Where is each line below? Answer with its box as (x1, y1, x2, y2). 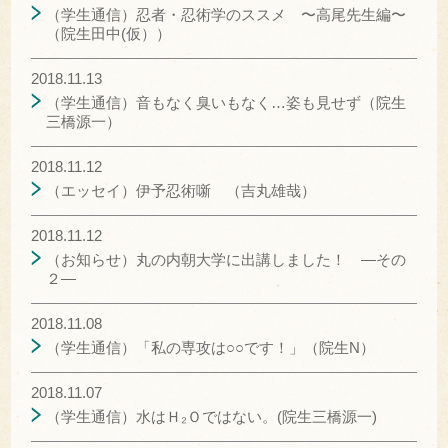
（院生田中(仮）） (46, 24, 172, 42)
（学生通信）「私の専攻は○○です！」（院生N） (46, 338, 376, 356)
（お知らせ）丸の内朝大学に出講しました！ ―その (46, 250, 407, 268)
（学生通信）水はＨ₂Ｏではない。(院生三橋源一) (46, 407, 378, 425)
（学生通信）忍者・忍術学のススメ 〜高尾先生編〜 (46, 5, 407, 23)
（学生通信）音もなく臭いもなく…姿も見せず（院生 (46, 93, 407, 111)
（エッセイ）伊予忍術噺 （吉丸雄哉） (46, 181, 317, 199)
